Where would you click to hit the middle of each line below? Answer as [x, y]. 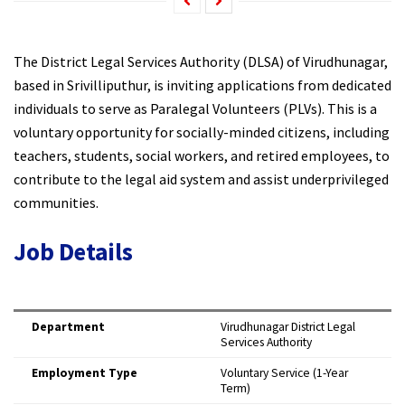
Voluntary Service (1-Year [284, 372]
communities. [56, 203]
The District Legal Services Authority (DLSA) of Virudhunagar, [201, 62]
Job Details [73, 252]
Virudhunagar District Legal [288, 326]
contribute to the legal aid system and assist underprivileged [201, 179]
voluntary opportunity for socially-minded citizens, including [202, 132]
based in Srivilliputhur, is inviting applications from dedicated [202, 85]
